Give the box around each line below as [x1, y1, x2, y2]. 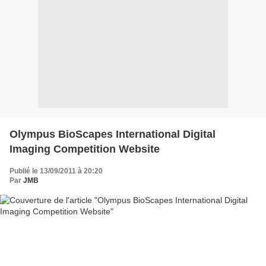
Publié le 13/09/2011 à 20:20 [9, 167, 103, 175]
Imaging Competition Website [9, 143, 160, 155]
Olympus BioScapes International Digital [9, 128, 216, 140]
